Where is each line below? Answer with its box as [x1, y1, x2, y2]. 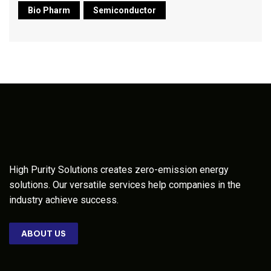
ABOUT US [21, 229, 66, 238]
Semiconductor [93, 5, 156, 15]
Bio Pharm [28, 5, 70, 15]
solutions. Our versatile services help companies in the [9, 179, 241, 191]
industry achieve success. [9, 194, 119, 206]
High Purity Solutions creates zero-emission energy [9, 164, 229, 175]
